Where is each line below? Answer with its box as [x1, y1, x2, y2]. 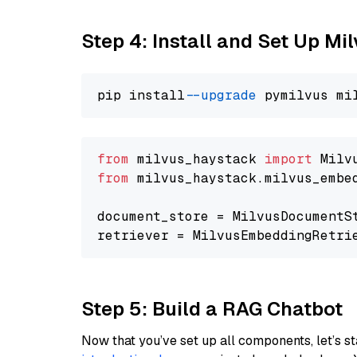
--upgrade [193, 87, 257, 104]
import [265, 151, 312, 167]
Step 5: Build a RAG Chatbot [81, 296, 343, 321]
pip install [97, 87, 193, 104]
